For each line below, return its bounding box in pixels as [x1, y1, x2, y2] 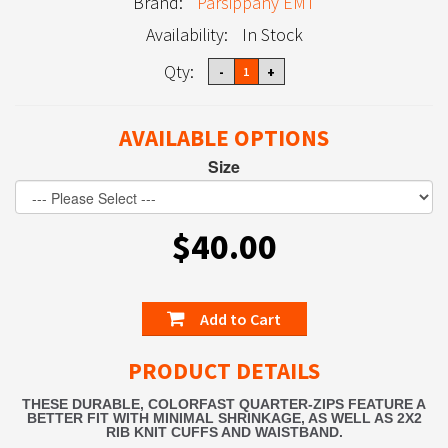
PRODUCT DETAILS [128, 356, 320, 386]
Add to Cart [197, 309, 281, 330]
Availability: [145, 23, 228, 47]
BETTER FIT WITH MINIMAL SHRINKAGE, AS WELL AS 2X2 [26, 410, 422, 427]
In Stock [241, 23, 303, 47]
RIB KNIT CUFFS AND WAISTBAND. [105, 424, 343, 441]
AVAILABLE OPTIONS [119, 123, 329, 153]
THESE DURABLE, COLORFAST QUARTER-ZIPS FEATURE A [22, 396, 426, 413]
